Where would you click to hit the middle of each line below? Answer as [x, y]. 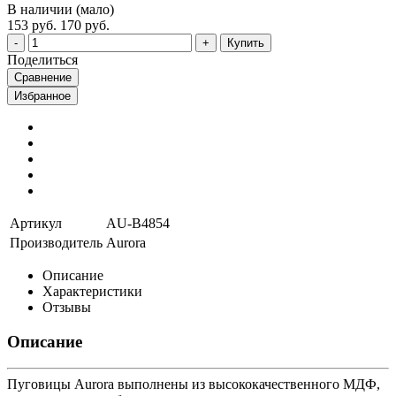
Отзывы [67, 307]
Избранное [42, 95]
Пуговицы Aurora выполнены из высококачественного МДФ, [194, 385]
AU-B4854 [138, 223]
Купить [246, 42]
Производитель [56, 242]
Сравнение [43, 77]
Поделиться [42, 59]
